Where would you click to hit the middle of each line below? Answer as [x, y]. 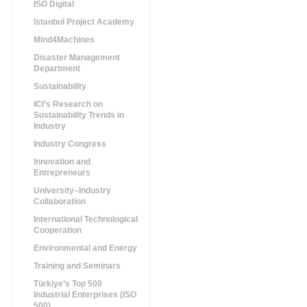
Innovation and [62, 162]
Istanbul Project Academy [84, 22]
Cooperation [58, 230]
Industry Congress [70, 144]
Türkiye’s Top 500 [68, 284]
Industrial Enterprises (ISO [85, 295]
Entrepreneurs [62, 173]
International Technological [86, 219]
